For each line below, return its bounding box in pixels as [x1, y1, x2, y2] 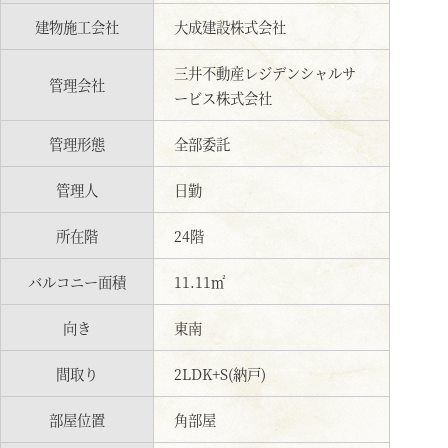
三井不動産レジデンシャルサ [174, 62, 356, 83]
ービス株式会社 [174, 87, 272, 108]
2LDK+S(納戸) [174, 363, 266, 384]
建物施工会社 [35, 16, 119, 37]
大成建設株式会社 [174, 16, 286, 37]
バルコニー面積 [28, 271, 126, 292]
